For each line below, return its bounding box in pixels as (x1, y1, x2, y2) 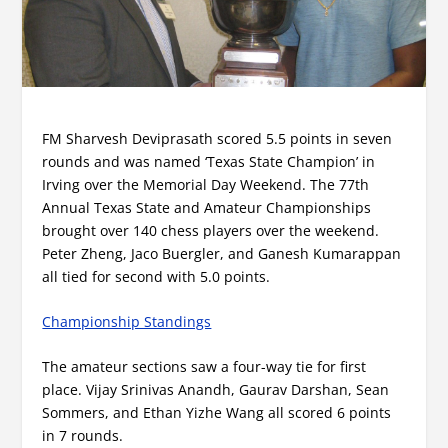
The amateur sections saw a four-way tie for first (42, 357, 367, 377)
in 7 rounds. (42, 426, 124, 446)
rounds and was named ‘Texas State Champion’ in (42, 151, 376, 171)
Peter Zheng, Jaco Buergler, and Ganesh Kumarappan (42, 243, 402, 263)
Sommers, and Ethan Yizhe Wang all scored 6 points (42, 403, 392, 423)
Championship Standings (42, 311, 212, 331)
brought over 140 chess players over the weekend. (42, 220, 380, 240)
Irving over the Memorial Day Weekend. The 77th (42, 174, 370, 194)
